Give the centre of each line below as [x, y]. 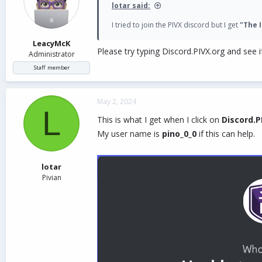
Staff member [51, 68]
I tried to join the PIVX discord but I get [175, 25]
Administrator [51, 54]
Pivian [51, 177]
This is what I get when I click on [159, 120]
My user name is [130, 134]
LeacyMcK [51, 44]
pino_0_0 [179, 134]
